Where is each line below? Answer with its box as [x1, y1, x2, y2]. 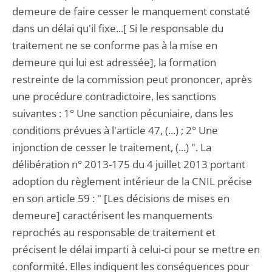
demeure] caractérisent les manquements [12, 208, 212, 222]
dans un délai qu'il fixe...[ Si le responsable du [12, 21, 223, 35]
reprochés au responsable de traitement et [12, 225, 216, 239]
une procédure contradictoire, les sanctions [12, 89, 216, 103]
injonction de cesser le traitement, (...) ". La [12, 140, 211, 154]
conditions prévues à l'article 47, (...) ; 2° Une [12, 123, 218, 137]
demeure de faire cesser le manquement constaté [12, 4, 250, 18]
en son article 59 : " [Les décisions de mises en [12, 191, 229, 205]
